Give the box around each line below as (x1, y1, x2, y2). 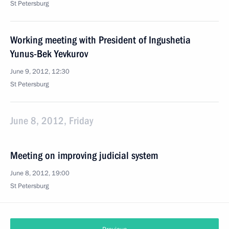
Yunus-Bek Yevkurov (10, 48, 88, 60)
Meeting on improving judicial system (10, 149, 158, 162)
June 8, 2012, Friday (10, 114, 93, 127)
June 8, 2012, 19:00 (10, 169, 70, 178)
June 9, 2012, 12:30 (10, 67, 70, 76)
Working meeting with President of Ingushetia (10, 34, 191, 46)
